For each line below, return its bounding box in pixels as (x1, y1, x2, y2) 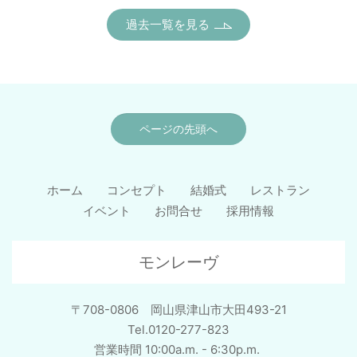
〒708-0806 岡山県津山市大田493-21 (70, 301, 287, 317)
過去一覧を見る (125, 16, 210, 32)
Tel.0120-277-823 (127, 321, 229, 337)
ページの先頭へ (139, 121, 218, 135)
